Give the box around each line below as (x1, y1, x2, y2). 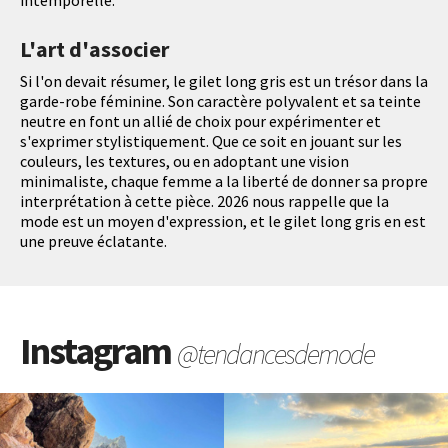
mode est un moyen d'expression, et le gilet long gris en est (20, 210, 426, 231)
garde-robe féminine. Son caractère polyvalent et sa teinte (20, 90, 421, 111)
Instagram (20, 326, 177, 374)
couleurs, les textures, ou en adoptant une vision (20, 150, 349, 171)
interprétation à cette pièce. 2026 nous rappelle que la (20, 190, 389, 211)
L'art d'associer (20, 34, 169, 63)
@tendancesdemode (177, 335, 374, 372)
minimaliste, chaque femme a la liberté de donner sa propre (20, 170, 428, 191)
